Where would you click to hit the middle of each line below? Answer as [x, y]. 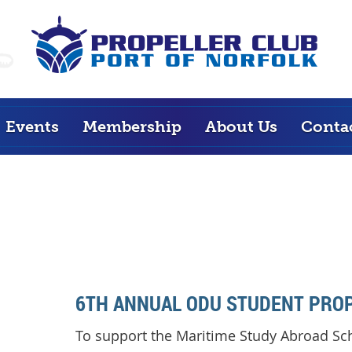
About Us [241, 126]
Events [32, 126]
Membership [132, 126]
